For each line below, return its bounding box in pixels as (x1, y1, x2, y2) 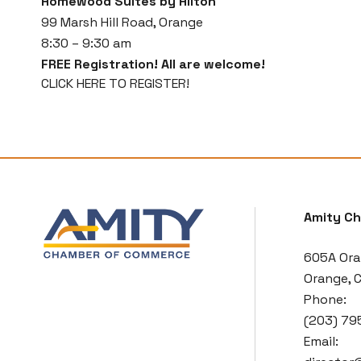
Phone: (303, 291, 346, 308)
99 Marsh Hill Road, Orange (41, 14, 203, 31)
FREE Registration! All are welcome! (41, 56, 265, 73)
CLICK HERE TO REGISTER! (41, 75, 189, 92)
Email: (303, 333, 338, 350)
